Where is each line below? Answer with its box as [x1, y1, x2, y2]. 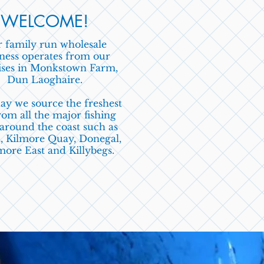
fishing [84, 109, 116, 121]
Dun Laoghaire [6, 74, 80, 85]
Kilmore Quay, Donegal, [6, 133, 121, 144]
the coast [37, 121, 83, 133]
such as [82, 121, 118, 133]
